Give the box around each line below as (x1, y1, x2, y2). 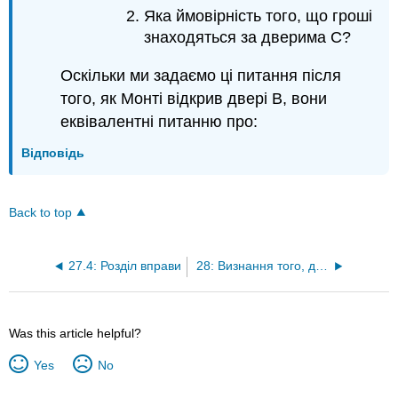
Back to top (9, 205, 73, 219)
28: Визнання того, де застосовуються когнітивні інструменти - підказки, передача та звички (314, 259, 328, 273)
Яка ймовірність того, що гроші (143, 7, 372, 26)
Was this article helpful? (9, 325, 142, 340)
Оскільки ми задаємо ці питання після (60, 66, 342, 84)
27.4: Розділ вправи (68, 259, 181, 273)
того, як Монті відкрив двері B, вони (60, 89, 328, 107)
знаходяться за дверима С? (143, 28, 351, 47)
